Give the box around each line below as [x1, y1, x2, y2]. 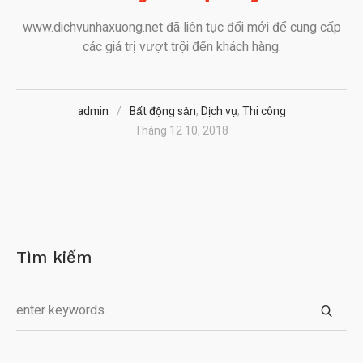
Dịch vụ [200, 102, 237, 120]
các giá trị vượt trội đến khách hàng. [82, 36, 281, 57]
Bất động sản [129, 102, 196, 120]
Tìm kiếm [16, 246, 92, 267]
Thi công [241, 102, 286, 120]
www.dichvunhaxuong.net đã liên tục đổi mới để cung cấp [22, 17, 341, 37]
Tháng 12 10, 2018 [135, 122, 228, 139]
